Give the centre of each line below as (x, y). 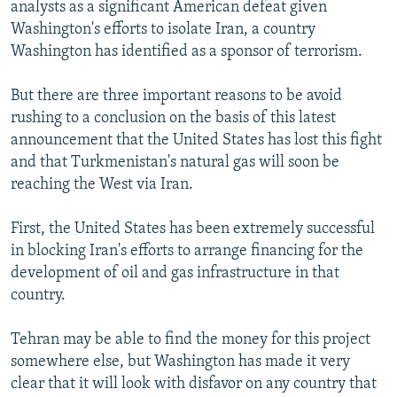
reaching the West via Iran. (102, 184)
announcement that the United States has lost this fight (196, 140)
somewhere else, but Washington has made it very (180, 362)
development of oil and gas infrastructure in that (175, 273)
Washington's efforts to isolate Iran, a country (163, 29)
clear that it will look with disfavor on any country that (194, 384)
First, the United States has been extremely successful (193, 229)
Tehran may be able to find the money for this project (191, 339)
